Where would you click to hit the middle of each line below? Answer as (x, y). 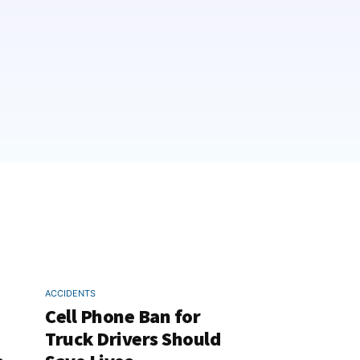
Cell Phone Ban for (123, 317)
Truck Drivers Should (133, 339)
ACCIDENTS (70, 294)
